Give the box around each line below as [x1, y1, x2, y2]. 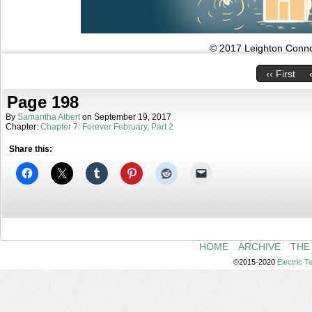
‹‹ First [265, 68, 295, 80]
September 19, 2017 [94, 112, 171, 122]
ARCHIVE [238, 241, 281, 252]
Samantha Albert [17, 112, 80, 122]
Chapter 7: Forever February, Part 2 [40, 122, 173, 132]
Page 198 [7, 93, 79, 111]
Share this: [9, 144, 52, 154]
